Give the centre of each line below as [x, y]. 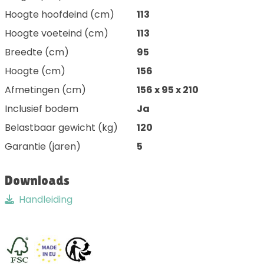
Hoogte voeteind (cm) [57, 34]
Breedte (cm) [37, 52]
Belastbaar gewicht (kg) [61, 128]
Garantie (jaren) [43, 147]
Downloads [37, 181]
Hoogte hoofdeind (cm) [60, 15]
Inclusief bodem [42, 109]
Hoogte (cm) [35, 71]
